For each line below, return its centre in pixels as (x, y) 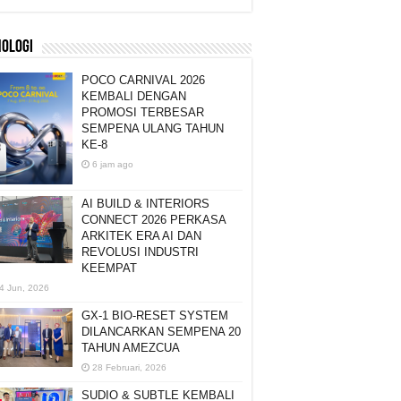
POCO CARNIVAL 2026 (143, 80)
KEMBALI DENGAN (134, 96)
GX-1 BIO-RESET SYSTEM (155, 315)
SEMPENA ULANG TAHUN (153, 128)
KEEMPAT (109, 268)
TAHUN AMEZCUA (131, 347)
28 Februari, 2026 (129, 367)
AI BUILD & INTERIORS (145, 203)
